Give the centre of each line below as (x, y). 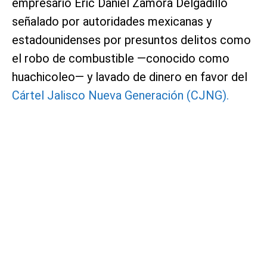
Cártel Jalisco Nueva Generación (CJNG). (120, 95)
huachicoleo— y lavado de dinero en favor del (130, 77)
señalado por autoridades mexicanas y (112, 21)
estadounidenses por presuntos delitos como (131, 40)
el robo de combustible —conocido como (121, 58)
